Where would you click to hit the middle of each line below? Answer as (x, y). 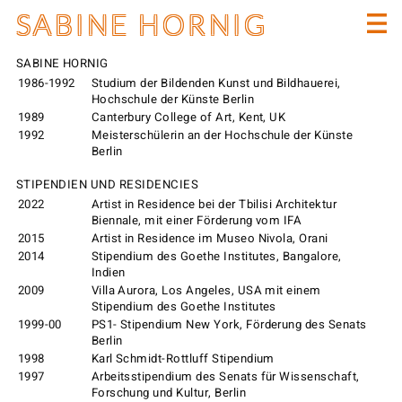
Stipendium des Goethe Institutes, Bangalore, (216, 257)
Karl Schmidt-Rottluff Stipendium (183, 359)
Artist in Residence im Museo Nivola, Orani (210, 239)
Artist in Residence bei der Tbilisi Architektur (214, 205)
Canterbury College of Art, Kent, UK (188, 117)
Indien (108, 273)
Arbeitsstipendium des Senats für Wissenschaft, (225, 377)
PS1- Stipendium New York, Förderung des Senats (229, 325)
